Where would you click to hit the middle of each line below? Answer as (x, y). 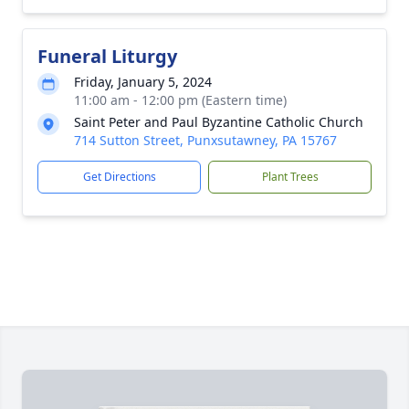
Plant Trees (290, 177)
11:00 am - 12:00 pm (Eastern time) (180, 100)
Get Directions (119, 177)
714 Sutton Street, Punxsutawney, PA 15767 (205, 140)
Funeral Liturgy (107, 56)
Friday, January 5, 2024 (143, 82)
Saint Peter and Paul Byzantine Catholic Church (219, 122)
